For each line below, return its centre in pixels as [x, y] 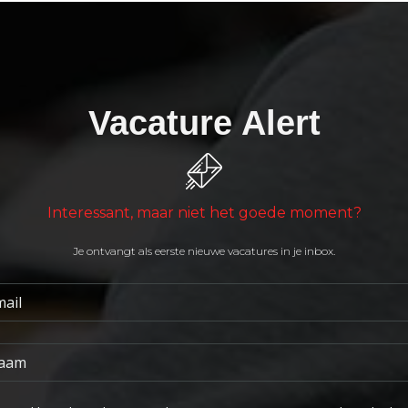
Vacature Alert [204, 123]
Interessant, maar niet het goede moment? [204, 213]
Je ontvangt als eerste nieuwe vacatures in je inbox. [204, 251]
